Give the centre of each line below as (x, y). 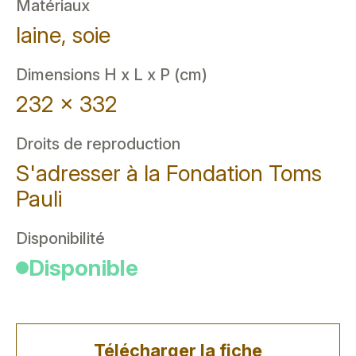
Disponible (83, 268)
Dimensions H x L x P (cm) (112, 75)
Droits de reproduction (98, 144)
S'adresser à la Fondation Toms (169, 173)
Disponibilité (60, 238)
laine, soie (63, 35)
